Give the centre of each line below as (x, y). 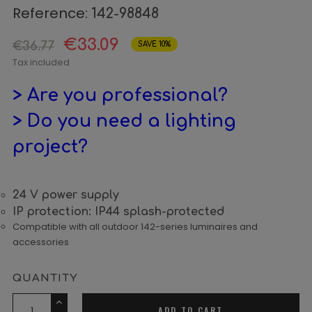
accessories (41, 242)
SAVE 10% (154, 44)
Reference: (50, 13)
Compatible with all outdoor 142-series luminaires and (135, 227)
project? (50, 147)
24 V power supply (66, 195)
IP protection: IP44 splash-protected (118, 212)
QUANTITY (45, 278)
